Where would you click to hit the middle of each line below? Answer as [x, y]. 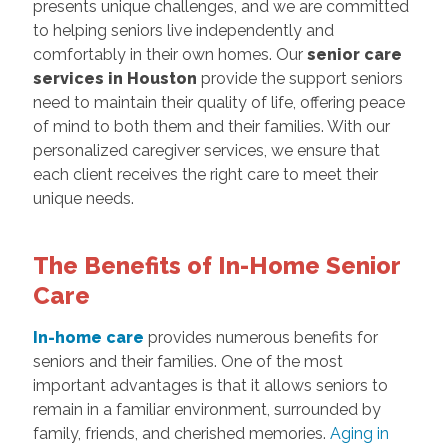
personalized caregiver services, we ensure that [206, 151]
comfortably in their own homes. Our [169, 55]
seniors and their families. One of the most [187, 362]
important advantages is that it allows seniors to [210, 386]
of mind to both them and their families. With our [211, 127]
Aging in [357, 434]
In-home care [88, 338]
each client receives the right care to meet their [205, 175]
